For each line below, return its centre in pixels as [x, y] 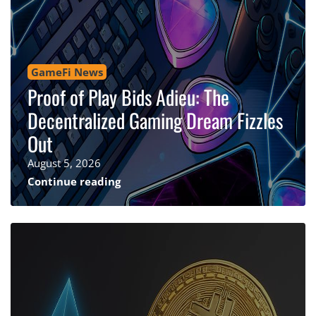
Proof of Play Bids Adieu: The [128, 97]
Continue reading [74, 181]
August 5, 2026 [64, 163]
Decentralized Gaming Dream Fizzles [155, 120]
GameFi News [67, 72]
